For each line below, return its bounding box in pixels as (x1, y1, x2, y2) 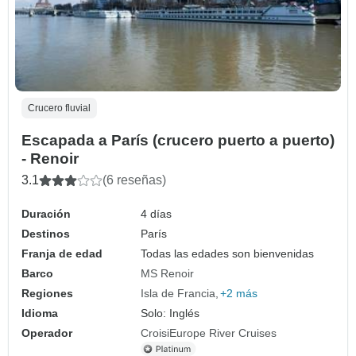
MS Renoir (141, 267, 195, 281)
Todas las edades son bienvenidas (141, 247, 315, 261)
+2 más (220, 287, 258, 300)
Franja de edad (21, 247, 103, 261)
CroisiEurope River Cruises (141, 327, 277, 340)
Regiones (21, 287, 73, 300)
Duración (21, 207, 71, 221)
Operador (21, 327, 72, 340)
